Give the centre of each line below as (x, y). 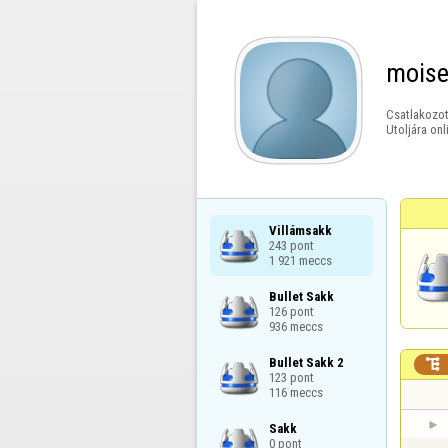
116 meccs (295, 392)
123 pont (291, 377)
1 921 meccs (300, 260)
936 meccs (295, 326)
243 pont (291, 245)
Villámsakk (300, 230)
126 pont (291, 311)
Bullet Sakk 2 (306, 362)
